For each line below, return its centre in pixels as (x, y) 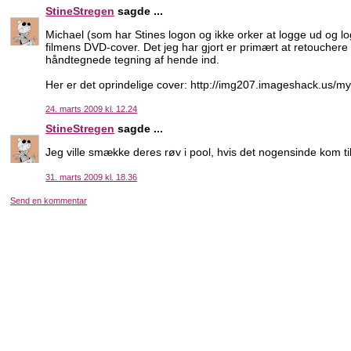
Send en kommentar (49, 201)
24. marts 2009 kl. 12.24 (92, 109)
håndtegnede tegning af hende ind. (133, 59)
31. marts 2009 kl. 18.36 (92, 177)
